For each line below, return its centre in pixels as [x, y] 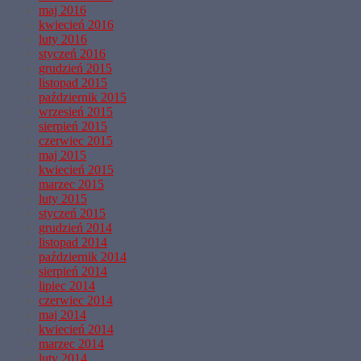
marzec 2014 [71, 343]
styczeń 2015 [72, 213]
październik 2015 [83, 97]
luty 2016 [63, 39]
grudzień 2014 [75, 227]
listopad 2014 [73, 242]
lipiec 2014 [67, 285]
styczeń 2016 [72, 53]
